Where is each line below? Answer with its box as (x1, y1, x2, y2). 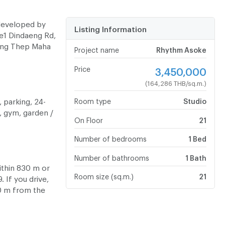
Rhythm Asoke (156, 46, 206, 52)
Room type (74, 97, 111, 103)
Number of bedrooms (74, 135, 147, 141)
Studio (183, 97, 206, 103)
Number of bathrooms (74, 153, 149, 159)
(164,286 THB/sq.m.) (145, 79, 206, 84)
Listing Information (74, 25, 147, 31)
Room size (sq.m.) (74, 172, 134, 178)
